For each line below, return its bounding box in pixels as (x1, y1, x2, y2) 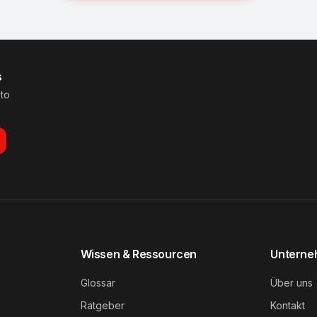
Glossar (80, 277, 115, 289)
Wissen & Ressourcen (80, 247, 197, 261)
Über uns (270, 277, 313, 289)
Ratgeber (80, 299, 125, 311)
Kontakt (270, 299, 306, 311)
